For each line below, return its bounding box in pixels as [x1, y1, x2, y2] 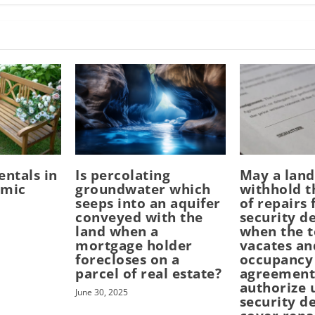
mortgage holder [75, 236, 193, 255]
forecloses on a [75, 250, 180, 269]
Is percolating [75, 165, 171, 184]
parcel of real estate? [75, 264, 222, 283]
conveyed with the [75, 207, 203, 226]
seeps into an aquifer [75, 193, 221, 212]
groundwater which [75, 179, 211, 198]
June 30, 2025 [75, 285, 129, 298]
